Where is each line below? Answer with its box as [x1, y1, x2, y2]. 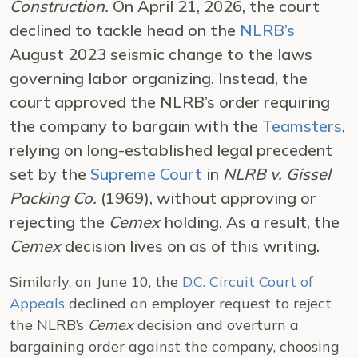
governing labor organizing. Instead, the [10, 68, 308, 88]
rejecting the [10, 212, 109, 232]
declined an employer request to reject [65, 294, 332, 312]
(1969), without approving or [97, 188, 316, 208]
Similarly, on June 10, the [10, 272, 182, 291]
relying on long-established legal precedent [10, 140, 332, 160]
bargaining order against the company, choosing [10, 337, 340, 356]
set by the [10, 164, 90, 184]
